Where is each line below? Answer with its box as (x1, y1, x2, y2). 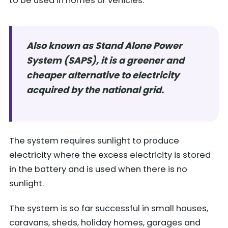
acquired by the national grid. (26, 83, 164, 97)
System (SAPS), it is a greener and (26, 54, 184, 67)
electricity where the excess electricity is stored (9, 149, 211, 161)
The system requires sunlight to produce (9, 134, 179, 147)
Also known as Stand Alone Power (26, 39, 182, 52)
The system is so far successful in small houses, (9, 203, 208, 215)
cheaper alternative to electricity (26, 69, 179, 82)
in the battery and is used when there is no (9, 163, 187, 175)
